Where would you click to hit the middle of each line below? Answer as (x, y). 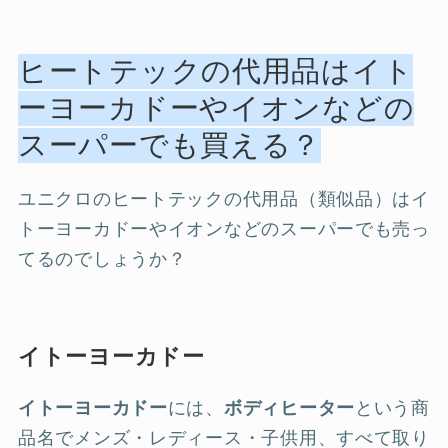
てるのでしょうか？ (102, 259)
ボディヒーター (289, 408)
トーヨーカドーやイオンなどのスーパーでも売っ (224, 229)
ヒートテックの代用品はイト (216, 72)
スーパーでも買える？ (170, 146)
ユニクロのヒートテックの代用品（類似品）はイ (224, 199)
